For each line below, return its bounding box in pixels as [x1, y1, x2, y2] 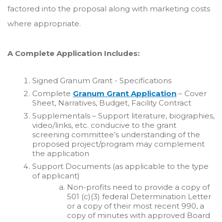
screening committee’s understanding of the [32, 130, 200, 139]
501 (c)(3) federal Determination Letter [67, 192, 211, 201]
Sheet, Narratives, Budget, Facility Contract [32, 98, 191, 108]
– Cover [176, 89, 207, 98]
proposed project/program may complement [32, 139, 205, 149]
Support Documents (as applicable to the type [32, 162, 209, 171]
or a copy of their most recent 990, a [67, 201, 204, 211]
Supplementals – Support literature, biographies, [32, 111, 215, 120]
